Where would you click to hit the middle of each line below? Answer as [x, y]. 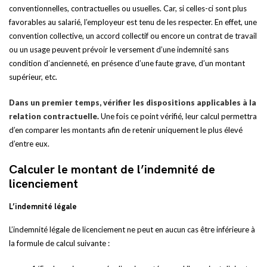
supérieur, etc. [33, 77]
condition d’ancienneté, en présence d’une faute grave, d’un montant [127, 63]
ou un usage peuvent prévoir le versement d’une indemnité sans [119, 49]
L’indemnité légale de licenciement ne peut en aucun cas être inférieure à [132, 229]
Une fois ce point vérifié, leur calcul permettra [179, 116]
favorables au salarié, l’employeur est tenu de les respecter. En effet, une [133, 22]
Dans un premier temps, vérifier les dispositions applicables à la [133, 103]
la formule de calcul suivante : [59, 243]
